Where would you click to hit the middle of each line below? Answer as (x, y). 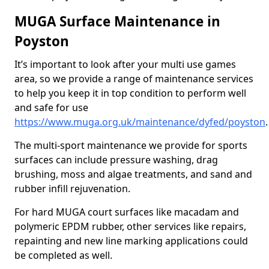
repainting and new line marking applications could (131, 241)
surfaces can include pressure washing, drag (116, 160)
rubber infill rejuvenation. (72, 189)
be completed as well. (63, 255)
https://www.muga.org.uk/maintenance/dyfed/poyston (140, 122)
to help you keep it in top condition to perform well (130, 93)
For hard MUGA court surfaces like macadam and (127, 212)
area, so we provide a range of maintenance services (134, 79)
